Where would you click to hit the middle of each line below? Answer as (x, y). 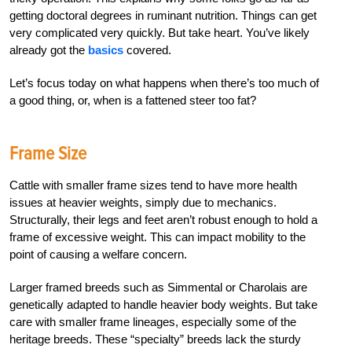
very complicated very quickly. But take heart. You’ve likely (159, 33)
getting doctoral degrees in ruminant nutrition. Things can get (163, 16)
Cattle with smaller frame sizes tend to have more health (153, 185)
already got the (49, 50)
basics (106, 50)
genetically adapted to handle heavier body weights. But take (163, 305)
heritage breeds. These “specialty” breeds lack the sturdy (155, 339)
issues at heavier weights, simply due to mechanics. (143, 203)
